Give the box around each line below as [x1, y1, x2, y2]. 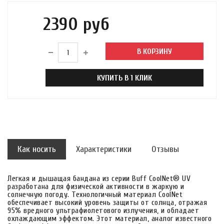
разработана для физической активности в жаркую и [7, 182, 184, 191]
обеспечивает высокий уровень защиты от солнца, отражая [7, 198, 207, 207]
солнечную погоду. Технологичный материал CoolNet [7, 190, 182, 199]
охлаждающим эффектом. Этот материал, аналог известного [7, 214, 211, 223]
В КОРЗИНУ [137, 46, 172, 56]
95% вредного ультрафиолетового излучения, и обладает [7, 206, 199, 215]
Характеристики [76, 144, 131, 154]
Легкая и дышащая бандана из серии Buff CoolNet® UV [7, 174, 190, 183]
